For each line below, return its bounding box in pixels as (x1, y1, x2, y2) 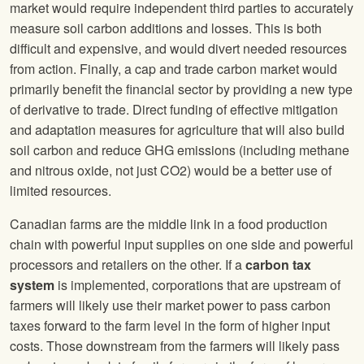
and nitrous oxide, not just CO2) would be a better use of (10, 161, 331, 180)
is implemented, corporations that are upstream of (54, 275, 340, 295)
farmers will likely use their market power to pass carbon (10, 296, 331, 315)
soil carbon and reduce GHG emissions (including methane (10, 141, 349, 160)
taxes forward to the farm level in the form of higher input (10, 316, 330, 336)
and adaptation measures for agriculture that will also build (10, 120, 344, 140)
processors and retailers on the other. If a (10, 255, 245, 275)
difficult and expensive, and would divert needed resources (10, 39, 347, 58)
